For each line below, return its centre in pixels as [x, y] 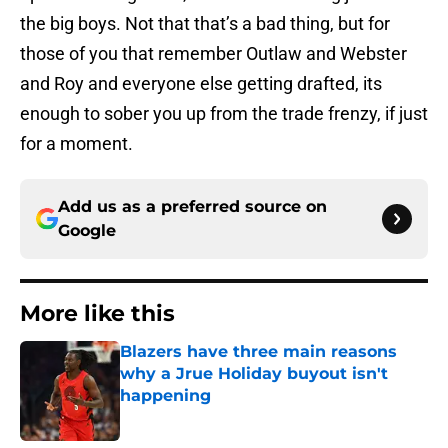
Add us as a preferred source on [192, 207]
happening [165, 396]
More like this [97, 314]
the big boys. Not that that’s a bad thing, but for [205, 24]
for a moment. [76, 144]
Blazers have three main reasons [258, 352]
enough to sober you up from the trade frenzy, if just [224, 114]
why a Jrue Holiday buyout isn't [254, 374]
